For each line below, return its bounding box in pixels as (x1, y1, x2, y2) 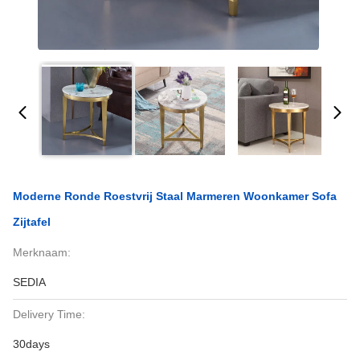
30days (13, 337, 50, 350)
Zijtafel (13, 215, 51, 228)
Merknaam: (13, 246, 71, 259)
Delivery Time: (13, 308, 85, 321)
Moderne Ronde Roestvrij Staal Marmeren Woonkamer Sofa (13, 190, 337, 202)
